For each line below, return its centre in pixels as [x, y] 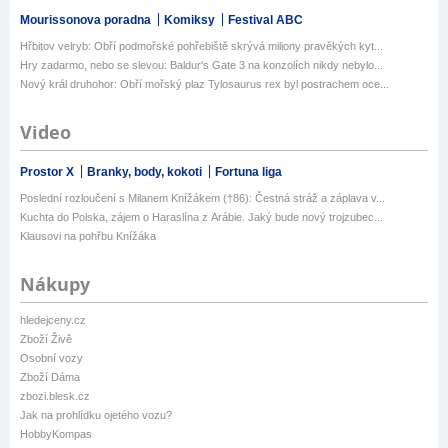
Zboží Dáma [50, 376]
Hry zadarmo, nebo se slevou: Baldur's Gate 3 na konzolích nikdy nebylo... [201, 64]
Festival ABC [265, 19]
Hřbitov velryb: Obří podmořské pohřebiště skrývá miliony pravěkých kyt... [201, 45]
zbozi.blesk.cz [55, 395]
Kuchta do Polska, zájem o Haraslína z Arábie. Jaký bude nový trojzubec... [201, 216]
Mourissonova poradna [87, 19]
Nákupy [55, 284]
